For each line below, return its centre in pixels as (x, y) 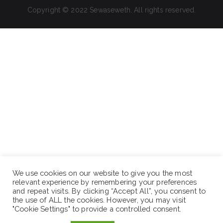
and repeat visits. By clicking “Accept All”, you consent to (109, 191)
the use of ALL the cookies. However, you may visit (99, 200)
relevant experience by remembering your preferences (105, 182)
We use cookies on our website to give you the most (103, 173)
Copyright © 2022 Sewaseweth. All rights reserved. (111, 10)
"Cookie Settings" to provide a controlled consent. (97, 209)
